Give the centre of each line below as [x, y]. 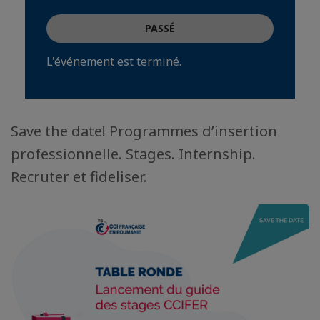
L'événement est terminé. [114, 61]
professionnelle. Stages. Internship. [133, 154]
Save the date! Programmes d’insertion [144, 131]
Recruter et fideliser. [79, 177]
